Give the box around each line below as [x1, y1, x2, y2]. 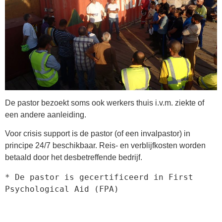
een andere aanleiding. [5, 111, 86, 119]
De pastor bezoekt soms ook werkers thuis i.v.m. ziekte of [5, 99, 204, 108]
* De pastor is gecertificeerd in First [5, 172, 193, 182]
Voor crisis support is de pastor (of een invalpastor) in [5, 129, 190, 138]
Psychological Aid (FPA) [5, 184, 119, 194]
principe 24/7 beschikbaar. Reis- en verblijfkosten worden [5, 141, 206, 150]
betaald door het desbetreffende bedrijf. [5, 153, 142, 162]
